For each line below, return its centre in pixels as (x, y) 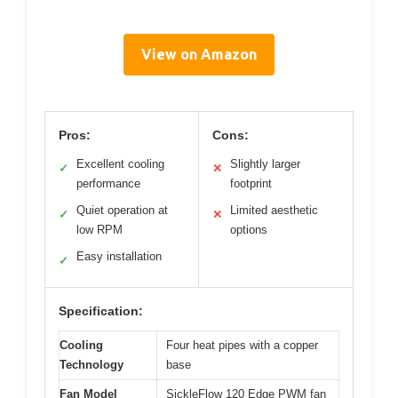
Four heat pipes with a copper (242, 345)
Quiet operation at (122, 210)
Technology (92, 364)
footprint (251, 183)
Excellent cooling (120, 163)
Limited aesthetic (274, 210)
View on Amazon (199, 54)
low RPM (99, 229)
